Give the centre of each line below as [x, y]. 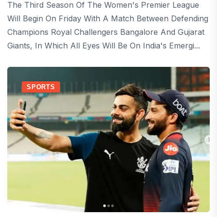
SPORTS [41, 87]
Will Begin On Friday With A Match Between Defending [108, 18]
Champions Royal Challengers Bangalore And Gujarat [106, 32]
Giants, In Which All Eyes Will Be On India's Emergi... [104, 46]
